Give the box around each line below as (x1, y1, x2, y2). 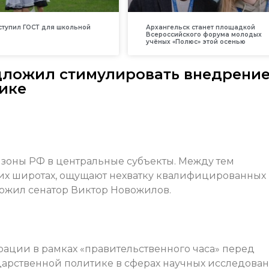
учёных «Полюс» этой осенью (145, 38, 246, 46)
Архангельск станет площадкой (145, 23, 255, 32)
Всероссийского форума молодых (145, 31, 262, 39)
